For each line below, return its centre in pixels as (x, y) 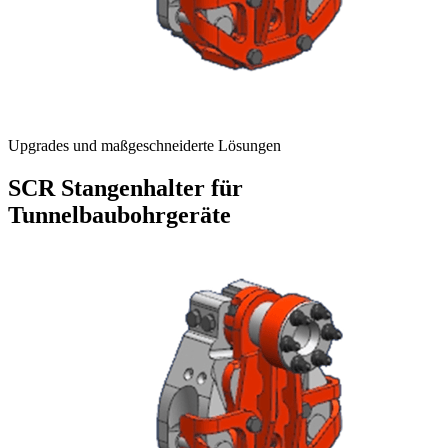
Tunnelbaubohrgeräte (119, 215)
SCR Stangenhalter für (125, 188)
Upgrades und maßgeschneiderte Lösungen (144, 146)
